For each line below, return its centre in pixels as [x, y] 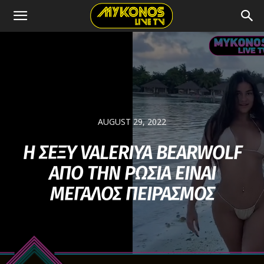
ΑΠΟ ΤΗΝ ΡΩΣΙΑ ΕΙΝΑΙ [132, 174]
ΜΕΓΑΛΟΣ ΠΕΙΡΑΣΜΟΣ [132, 194]
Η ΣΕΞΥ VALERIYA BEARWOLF [132, 153]
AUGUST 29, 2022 [132, 122]
